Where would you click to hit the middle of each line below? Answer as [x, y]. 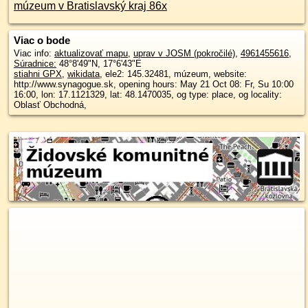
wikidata [84, 74]
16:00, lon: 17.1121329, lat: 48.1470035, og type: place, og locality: [148, 95]
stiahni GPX [38, 74]
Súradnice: [35, 64]
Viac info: [34, 54]
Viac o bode [42, 41]
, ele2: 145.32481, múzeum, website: [173, 74]
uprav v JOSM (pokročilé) [184, 54]
